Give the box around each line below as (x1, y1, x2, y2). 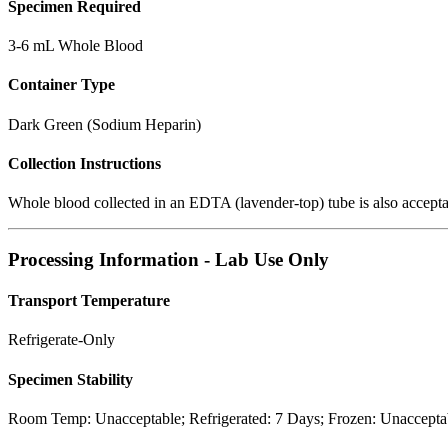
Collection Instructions (8, 154, 161, 172)
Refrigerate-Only (8, 331, 115, 349)
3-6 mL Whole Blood (8, 37, 143, 55)
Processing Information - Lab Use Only (8, 248, 329, 270)
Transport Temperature (8, 292, 170, 310)
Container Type (8, 76, 115, 94)
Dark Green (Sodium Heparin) (8, 115, 201, 133)
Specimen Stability (8, 370, 133, 388)
